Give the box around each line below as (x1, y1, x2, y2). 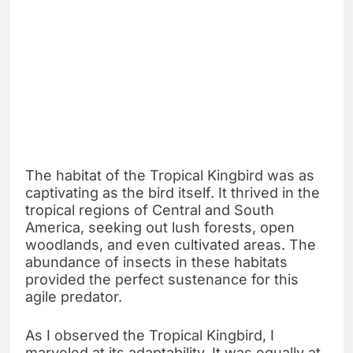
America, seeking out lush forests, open (25, 218, 295, 236)
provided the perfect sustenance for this (25, 270, 299, 288)
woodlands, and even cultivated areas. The (25, 236, 316, 253)
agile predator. (25, 288, 122, 305)
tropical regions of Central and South (25, 201, 274, 218)
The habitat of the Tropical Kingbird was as (25, 166, 314, 184)
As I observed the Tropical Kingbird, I (25, 326, 274, 344)
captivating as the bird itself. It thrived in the (25, 184, 320, 201)
